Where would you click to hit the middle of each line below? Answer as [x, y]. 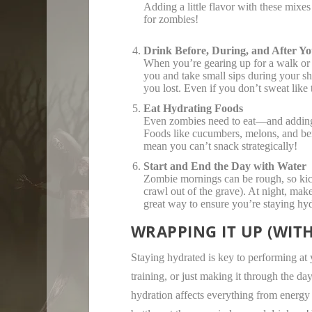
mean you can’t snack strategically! [220, 146]
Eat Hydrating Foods [193, 109]
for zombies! [171, 19]
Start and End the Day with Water [225, 166]
